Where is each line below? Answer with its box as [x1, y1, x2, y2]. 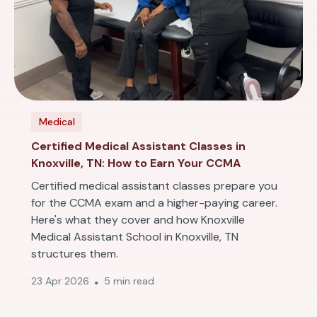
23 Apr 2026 [31, 275, 89, 287]
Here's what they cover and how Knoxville [31, 212, 245, 227]
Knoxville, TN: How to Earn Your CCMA [31, 156, 241, 171]
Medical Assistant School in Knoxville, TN [31, 229, 238, 244]
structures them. [31, 246, 118, 261]
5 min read [104, 275, 154, 287]
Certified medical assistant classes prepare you [31, 178, 277, 193]
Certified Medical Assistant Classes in [31, 139, 246, 154]
